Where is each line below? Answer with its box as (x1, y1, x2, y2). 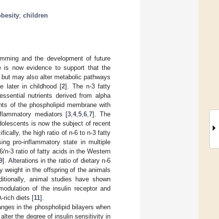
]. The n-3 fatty (65, 82, 110, 90)
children (23, 11, 48, 19)
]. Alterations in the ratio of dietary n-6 (2, 156, 111, 164)
